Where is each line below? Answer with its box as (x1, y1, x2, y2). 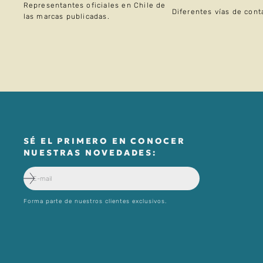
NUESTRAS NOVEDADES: (23, 147, 157, 159)
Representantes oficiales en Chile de (23, 1, 166, 10)
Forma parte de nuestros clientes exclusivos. (23, 198, 167, 205)
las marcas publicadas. (23, 12, 110, 21)
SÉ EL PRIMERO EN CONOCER (23, 136, 186, 147)
